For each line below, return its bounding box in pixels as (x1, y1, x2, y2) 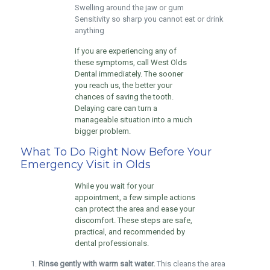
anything (74, 26, 104, 35)
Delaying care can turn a (74, 104, 157, 113)
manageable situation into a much (74, 115, 192, 124)
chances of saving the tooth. (74, 92, 174, 101)
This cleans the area (154, 259, 225, 268)
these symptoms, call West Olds (74, 58, 187, 67)
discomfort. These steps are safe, (74, 216, 192, 225)
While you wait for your (74, 181, 154, 190)
